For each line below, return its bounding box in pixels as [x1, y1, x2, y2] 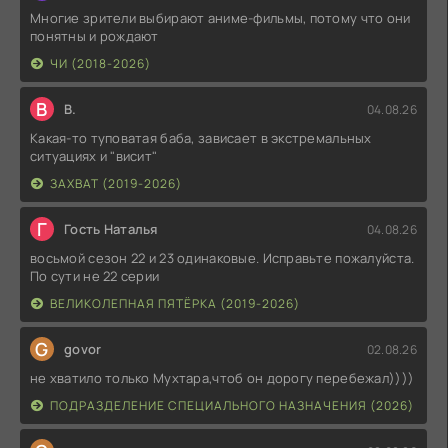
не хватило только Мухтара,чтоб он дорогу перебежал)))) [30, 369, 415, 388]
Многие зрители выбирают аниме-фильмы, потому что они [30, 9, 411, 28]
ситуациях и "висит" [30, 147, 158, 166]
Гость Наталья [64, 220, 158, 239]
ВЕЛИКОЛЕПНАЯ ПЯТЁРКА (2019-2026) [50, 295, 300, 313]
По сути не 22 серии [30, 267, 160, 286]
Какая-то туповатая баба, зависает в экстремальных [30, 129, 372, 148]
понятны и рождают [30, 27, 159, 46]
